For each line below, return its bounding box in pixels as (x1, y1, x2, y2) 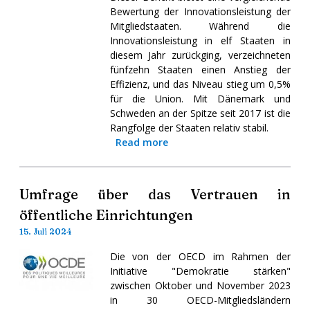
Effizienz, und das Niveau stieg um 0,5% (109, 77, 291, 91)
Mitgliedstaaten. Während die (109, 19, 291, 33)
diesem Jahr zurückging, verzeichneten (109, 48, 291, 62)
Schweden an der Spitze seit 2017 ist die (109, 106, 291, 120)
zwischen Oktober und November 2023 (109, 278, 291, 292)
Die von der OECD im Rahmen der (109, 249, 291, 263)
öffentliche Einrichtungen (19, 206, 193, 224)
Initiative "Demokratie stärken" (109, 264, 291, 277)
